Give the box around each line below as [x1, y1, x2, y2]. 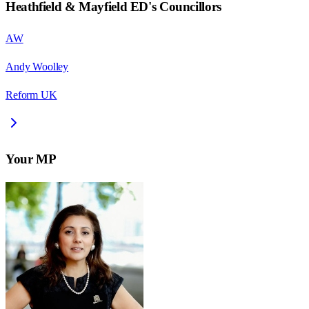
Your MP [6, 151, 57, 166]
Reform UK [6, 89, 57, 101]
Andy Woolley [6, 61, 69, 73]
